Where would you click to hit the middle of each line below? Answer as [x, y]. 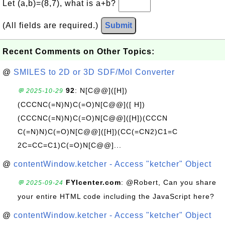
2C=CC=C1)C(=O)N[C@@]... [70, 145]
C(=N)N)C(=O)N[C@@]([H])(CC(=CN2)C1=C [98, 132]
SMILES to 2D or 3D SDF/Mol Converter [94, 72]
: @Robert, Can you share [169, 182]
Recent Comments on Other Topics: [79, 51]
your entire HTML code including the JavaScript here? [116, 196]
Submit [119, 25]
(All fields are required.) [52, 25]
